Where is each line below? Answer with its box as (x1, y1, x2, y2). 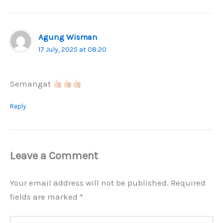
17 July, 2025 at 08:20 (38, 45, 107, 54)
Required (171, 177, 206, 188)
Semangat (10, 78, 53, 89)
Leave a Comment (10, 149, 98, 162)
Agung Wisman (38, 32, 98, 42)
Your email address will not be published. (10, 177, 169, 188)
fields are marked (10, 191, 80, 202)
